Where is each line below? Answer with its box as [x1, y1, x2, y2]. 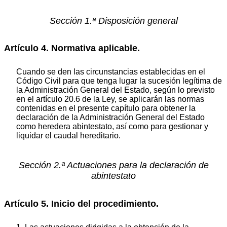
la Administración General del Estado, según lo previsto [16, 86, 215, 95]
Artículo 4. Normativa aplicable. [4, 43, 140, 53]
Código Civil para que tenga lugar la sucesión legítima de [16, 77, 222, 86]
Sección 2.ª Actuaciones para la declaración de [18, 160, 209, 171]
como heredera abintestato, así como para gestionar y [16, 122, 208, 131]
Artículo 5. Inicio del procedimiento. [4, 198, 159, 209]
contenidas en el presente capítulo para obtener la [16, 104, 196, 113]
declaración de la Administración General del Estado [16, 113, 205, 122]
